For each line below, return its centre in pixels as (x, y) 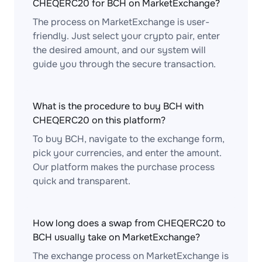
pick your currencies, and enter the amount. (127, 153)
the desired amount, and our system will (119, 50)
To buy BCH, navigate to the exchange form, (129, 139)
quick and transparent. (82, 181)
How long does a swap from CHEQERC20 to (129, 223)
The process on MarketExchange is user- (121, 22)
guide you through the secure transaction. (124, 64)
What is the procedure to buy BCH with (118, 106)
